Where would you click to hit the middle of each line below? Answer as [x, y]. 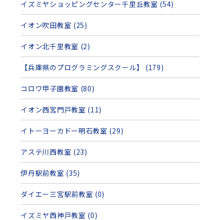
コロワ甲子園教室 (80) [58, 88]
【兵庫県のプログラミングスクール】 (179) [92, 67]
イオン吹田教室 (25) [54, 25]
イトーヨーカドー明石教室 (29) [72, 130]
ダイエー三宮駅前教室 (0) [63, 194]
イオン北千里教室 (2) [55, 46]
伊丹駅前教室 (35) [51, 173]
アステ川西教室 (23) [54, 151]
